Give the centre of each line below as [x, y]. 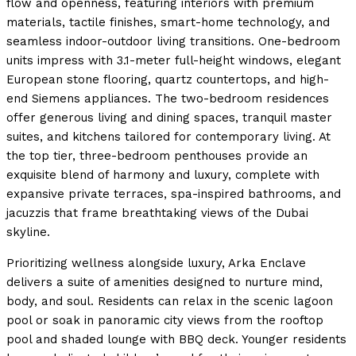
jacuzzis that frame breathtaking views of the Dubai [157, 213]
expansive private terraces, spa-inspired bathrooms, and [174, 194]
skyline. [28, 232]
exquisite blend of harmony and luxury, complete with [163, 175]
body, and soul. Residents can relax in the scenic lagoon [170, 302]
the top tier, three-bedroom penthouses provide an [157, 156]
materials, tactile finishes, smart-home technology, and [168, 23]
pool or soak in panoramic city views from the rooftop [165, 321]
